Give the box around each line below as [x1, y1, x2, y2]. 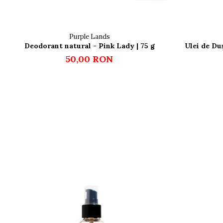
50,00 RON [66, 53, 113, 65]
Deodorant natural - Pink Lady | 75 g [24, 41, 155, 51]
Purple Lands [69, 32, 110, 41]
